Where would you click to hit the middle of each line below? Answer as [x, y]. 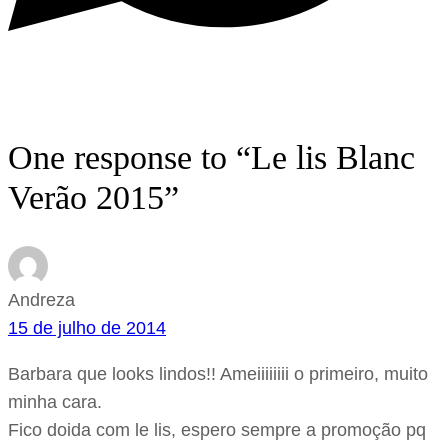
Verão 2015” [93, 198]
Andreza [41, 300]
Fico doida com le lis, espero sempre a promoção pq [217, 430]
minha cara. [55, 402]
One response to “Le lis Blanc [211, 158]
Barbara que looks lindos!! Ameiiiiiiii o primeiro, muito [218, 374]
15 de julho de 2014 [87, 328]
